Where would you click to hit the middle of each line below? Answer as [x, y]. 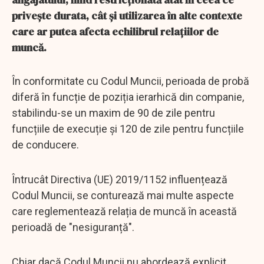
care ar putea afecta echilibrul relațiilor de [115, 31]
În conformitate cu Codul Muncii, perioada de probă [131, 81]
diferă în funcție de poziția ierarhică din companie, [128, 97]
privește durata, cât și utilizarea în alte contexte [127, 15]
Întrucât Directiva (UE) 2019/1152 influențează [120, 179]
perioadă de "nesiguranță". [73, 227]
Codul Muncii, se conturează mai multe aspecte [123, 195]
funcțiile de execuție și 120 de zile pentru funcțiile [128, 128]
